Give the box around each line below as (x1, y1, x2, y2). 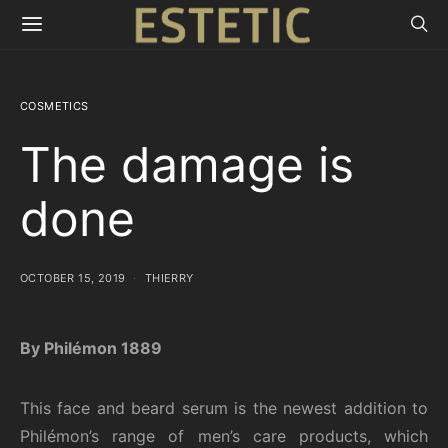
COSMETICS (20, 99, 89, 113)
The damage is (20, 135, 354, 194)
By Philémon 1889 (20, 338, 162, 358)
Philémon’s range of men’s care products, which (20, 426, 428, 446)
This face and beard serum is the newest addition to (20, 398, 428, 418)
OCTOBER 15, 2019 (20, 271, 126, 285)
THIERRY (144, 271, 194, 285)
